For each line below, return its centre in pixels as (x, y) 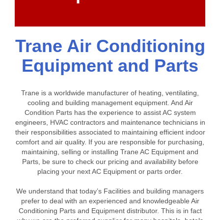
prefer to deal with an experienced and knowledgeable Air (110, 201)
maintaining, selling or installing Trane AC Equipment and (110, 152)
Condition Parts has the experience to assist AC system (110, 113)
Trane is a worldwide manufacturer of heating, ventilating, (110, 93)
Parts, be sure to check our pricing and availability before (110, 162)
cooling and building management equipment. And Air (110, 103)
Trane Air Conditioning (110, 46)
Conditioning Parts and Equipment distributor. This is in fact (110, 211)
